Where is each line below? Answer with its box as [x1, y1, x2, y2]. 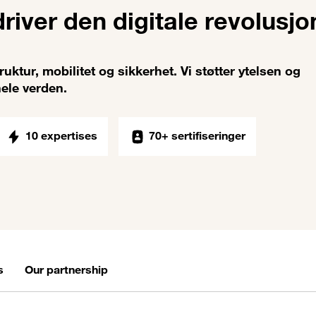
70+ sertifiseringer [149, 128, 245, 143]
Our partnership [25, 262, 108, 277]
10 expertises [25, 128, 97, 143]
